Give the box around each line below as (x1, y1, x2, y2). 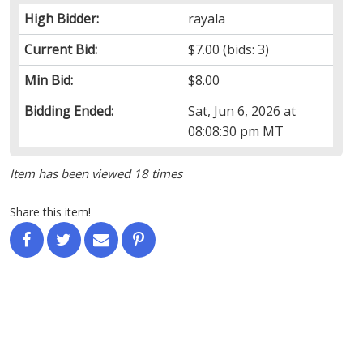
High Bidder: (23, 9, 99, 28)
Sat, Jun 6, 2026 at (188, 101, 297, 120)
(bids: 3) (220, 40, 270, 58)
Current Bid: (23, 40, 97, 58)
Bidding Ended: (23, 101, 113, 120)
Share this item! (9, 203, 91, 220)
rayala (188, 9, 226, 28)
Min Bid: (23, 70, 73, 89)
